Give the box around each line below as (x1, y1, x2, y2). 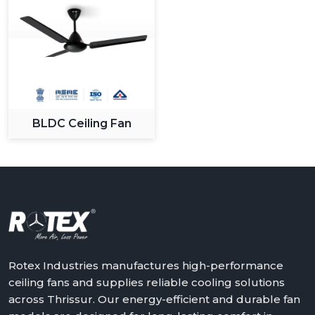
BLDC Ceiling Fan (32, 116, 131, 130)
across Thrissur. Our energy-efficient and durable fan (8, 292, 300, 306)
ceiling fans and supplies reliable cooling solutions (8, 275, 285, 289)
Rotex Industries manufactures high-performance (8, 258, 283, 272)
